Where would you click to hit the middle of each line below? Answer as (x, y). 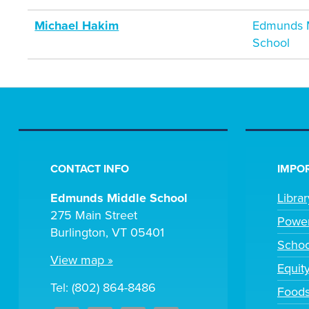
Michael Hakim (77, 26)
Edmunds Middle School (119, 198)
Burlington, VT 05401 (107, 233)
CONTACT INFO (89, 169)
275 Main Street (93, 216)
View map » (81, 260)
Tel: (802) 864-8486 (103, 288)
